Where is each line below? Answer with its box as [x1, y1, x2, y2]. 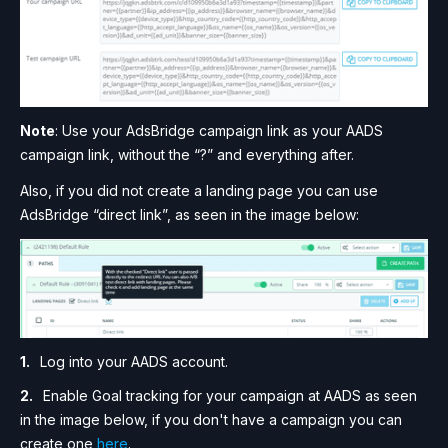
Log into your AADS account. [40, 353, 228, 371]
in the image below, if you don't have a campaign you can [20, 411, 402, 429]
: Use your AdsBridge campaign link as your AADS [55, 121, 383, 139]
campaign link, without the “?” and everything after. [20, 145, 354, 163]
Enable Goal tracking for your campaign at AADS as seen [43, 387, 417, 405]
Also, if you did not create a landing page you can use [20, 181, 378, 199]
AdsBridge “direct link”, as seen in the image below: [20, 205, 359, 223]
